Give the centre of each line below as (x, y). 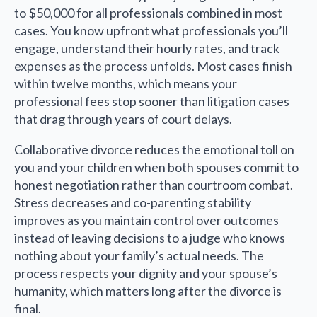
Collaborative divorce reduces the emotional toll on (154, 150)
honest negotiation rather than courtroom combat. (154, 185)
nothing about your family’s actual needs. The (139, 256)
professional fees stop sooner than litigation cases (152, 102)
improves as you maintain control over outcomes (146, 220)
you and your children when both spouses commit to (156, 167)
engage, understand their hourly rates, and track (147, 48)
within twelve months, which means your (126, 84)
